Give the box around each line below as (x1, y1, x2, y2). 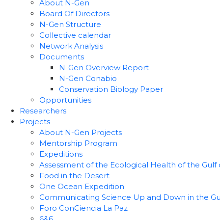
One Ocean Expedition (39, 182, 124, 191)
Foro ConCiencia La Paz (39, 203, 128, 213)
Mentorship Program (39, 138, 117, 148)
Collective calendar (39, 30, 111, 40)
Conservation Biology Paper (59, 84, 163, 94)
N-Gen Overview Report (59, 63, 149, 72)
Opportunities (39, 95, 91, 105)
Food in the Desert (39, 171, 110, 180)
